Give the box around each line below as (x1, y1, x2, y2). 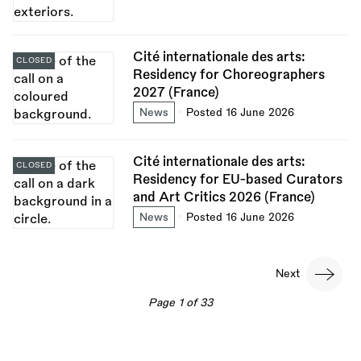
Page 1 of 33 (148, 297, 213, 309)
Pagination (13, 251, 90, 267)
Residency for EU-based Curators (132, 172, 342, 186)
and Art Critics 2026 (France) (132, 190, 315, 204)
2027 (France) (132, 85, 219, 99)
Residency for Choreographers (132, 68, 325, 81)
